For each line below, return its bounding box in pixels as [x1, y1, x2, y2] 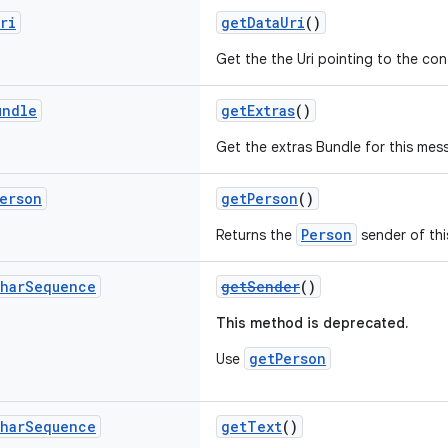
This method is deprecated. [216, 314, 408, 332]
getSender [221, 277, 300, 296]
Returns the [216, 226, 296, 244]
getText [221, 417, 282, 436]
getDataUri [221, 13, 305, 32]
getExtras [221, 101, 295, 120]
